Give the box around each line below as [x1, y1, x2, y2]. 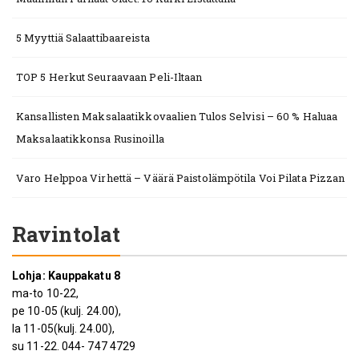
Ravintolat [12, 220, 120, 248]
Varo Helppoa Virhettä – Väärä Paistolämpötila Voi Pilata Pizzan [16, 171, 345, 185]
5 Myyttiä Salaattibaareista [16, 30, 150, 45]
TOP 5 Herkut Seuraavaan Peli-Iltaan [16, 70, 203, 84]
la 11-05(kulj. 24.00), [12, 322, 115, 335]
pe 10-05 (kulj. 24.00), [12, 305, 122, 317]
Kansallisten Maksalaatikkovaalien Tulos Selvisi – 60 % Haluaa [16, 109, 338, 123]
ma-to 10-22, [12, 287, 79, 300]
